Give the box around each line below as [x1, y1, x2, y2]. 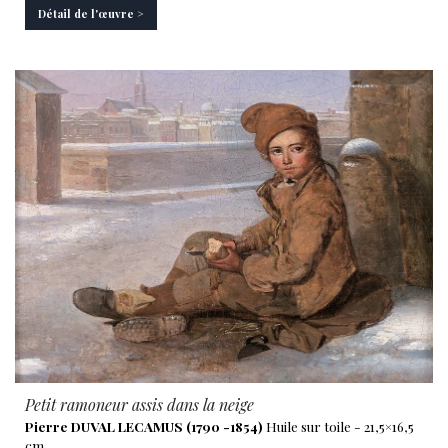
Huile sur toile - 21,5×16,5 [263, 417, 414, 435]
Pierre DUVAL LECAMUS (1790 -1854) [25, 417, 263, 435]
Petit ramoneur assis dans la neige [25, 394, 254, 415]
